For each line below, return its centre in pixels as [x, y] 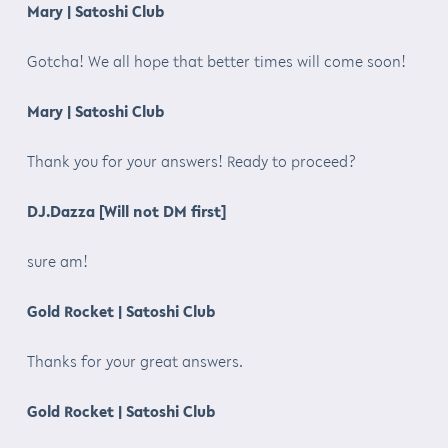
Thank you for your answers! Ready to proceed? [191, 160]
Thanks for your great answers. [134, 360]
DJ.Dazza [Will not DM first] [126, 210]
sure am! [57, 260]
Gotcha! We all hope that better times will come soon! [216, 60]
